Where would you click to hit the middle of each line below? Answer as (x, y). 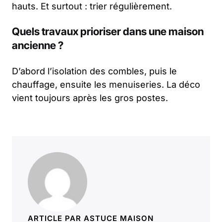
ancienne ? (38, 45)
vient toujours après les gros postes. (90, 98)
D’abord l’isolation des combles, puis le (94, 71)
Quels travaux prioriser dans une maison (108, 31)
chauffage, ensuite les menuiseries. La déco (106, 84)
